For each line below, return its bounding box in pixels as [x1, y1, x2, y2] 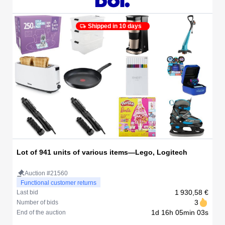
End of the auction [17, 208, 66, 216]
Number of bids [17, 198, 58, 206]
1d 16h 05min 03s [151, 208, 208, 216]
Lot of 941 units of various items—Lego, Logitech [17, 148, 187, 156]
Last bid [17, 188, 38, 196]
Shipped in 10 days [87, 23, 142, 30]
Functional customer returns [21, 179, 96, 186]
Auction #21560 [25, 169, 68, 177]
